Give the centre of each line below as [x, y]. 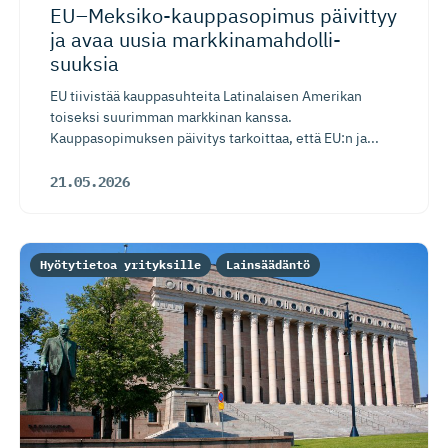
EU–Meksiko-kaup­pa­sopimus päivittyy [223, 16]
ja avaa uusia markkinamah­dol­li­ [195, 40]
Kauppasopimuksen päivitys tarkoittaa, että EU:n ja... [214, 138]
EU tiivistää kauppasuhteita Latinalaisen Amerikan [206, 96]
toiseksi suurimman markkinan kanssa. [171, 117]
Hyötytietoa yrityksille [120, 264]
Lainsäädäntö [268, 264]
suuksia [84, 64]
